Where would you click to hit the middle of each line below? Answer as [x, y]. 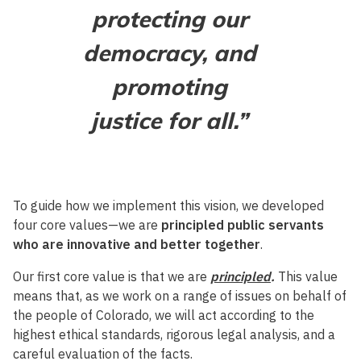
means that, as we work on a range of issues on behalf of [180, 295]
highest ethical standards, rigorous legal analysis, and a [174, 334]
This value [306, 276]
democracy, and [169, 52]
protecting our [169, 19]
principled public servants [243, 224]
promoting [169, 86]
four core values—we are [87, 224]
